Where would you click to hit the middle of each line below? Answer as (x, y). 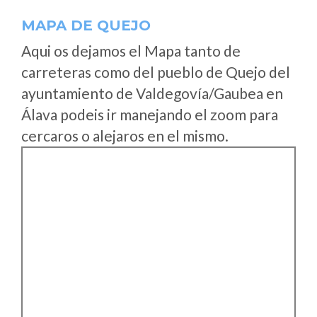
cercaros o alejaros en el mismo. (125, 136)
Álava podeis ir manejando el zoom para (150, 114)
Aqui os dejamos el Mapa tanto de (131, 51)
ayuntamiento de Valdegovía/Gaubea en (152, 93)
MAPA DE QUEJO (86, 25)
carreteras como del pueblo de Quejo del (156, 72)
